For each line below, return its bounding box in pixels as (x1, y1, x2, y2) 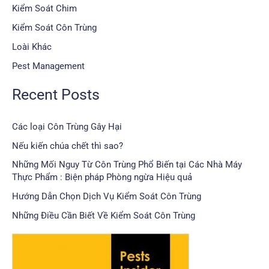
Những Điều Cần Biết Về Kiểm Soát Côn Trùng (12, 210, 195, 222)
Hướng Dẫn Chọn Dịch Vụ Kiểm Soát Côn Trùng (12, 191, 201, 202)
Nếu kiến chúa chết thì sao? (12, 140, 123, 151)
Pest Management (12, 60, 85, 71)
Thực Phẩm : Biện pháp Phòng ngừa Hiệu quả (12, 172, 192, 183)
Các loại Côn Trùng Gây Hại (12, 121, 122, 132)
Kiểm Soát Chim (12, 2, 77, 14)
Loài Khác (12, 41, 52, 52)
